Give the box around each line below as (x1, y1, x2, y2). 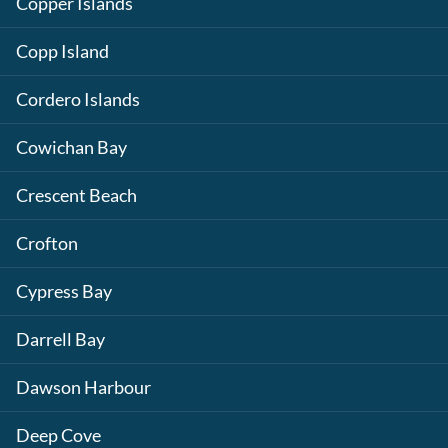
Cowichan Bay (16, 137, 127, 158)
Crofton (16, 233, 78, 254)
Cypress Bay (16, 281, 112, 302)
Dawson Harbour (16, 377, 151, 398)
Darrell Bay (16, 329, 105, 350)
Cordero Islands (16, 89, 140, 110)
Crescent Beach (16, 185, 137, 206)
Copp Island (16, 41, 109, 62)
